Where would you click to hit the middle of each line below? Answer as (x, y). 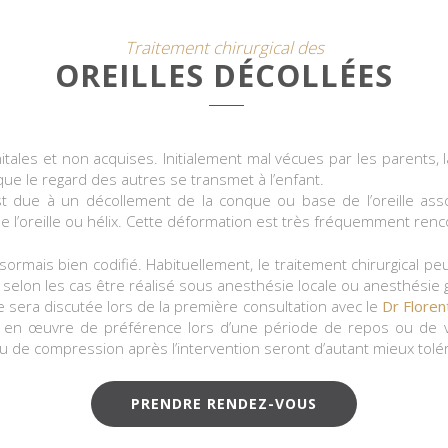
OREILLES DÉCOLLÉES (224, 75)
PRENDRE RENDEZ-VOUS (224, 403)
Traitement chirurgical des (224, 47)
